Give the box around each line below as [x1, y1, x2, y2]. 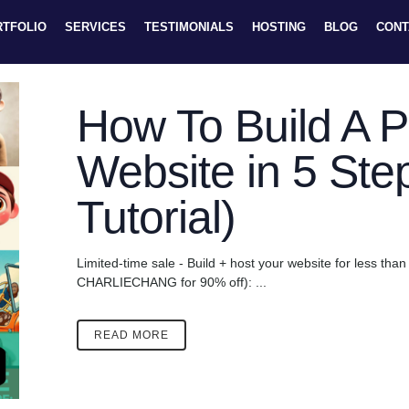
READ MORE [93, 329, 169, 341]
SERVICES [65, 20, 126, 34]
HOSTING [252, 20, 306, 34]
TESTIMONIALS [144, 20, 234, 34]
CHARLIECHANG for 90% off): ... [76, 275, 267, 289]
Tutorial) [76, 192, 236, 243]
